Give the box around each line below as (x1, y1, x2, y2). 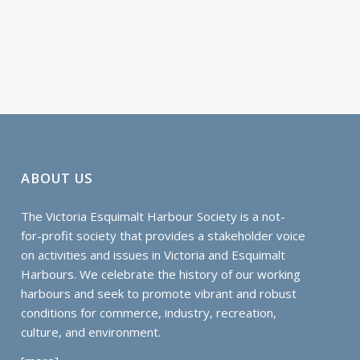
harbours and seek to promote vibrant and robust (21, 284, 297, 301)
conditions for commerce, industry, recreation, (21, 304, 277, 321)
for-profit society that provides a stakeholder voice (21, 227, 306, 243)
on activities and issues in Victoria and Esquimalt (21, 246, 286, 263)
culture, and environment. (21, 323, 162, 340)
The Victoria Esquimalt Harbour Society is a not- (21, 207, 286, 224)
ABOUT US (21, 168, 94, 187)
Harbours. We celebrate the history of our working (21, 265, 301, 282)
